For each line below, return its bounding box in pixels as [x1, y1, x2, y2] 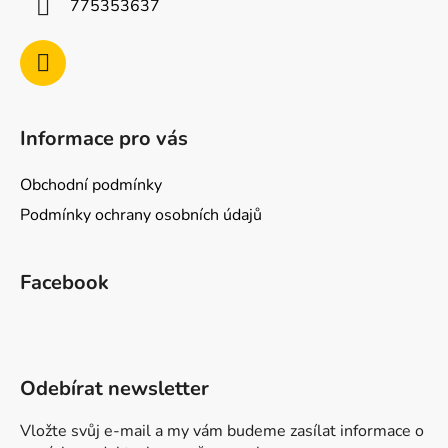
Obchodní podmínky [20, 173, 162, 196]
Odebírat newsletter [20, 374, 209, 402]
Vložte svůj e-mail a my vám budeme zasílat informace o [20, 419, 424, 442]
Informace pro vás [20, 124, 188, 152]
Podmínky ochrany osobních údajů [20, 203, 262, 226]
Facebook [20, 268, 109, 296]
